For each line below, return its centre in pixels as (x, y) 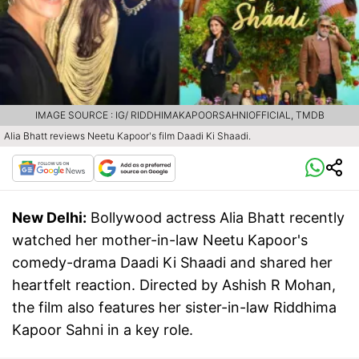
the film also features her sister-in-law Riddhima (174, 308)
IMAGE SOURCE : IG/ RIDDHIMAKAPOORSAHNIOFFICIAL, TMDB (179, 115)
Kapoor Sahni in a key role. (103, 330)
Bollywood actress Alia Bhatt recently (218, 218)
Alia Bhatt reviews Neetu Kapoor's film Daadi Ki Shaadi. (127, 136)
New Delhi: (49, 218)
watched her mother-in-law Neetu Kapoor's (160, 240)
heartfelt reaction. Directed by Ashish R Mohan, (174, 285)
